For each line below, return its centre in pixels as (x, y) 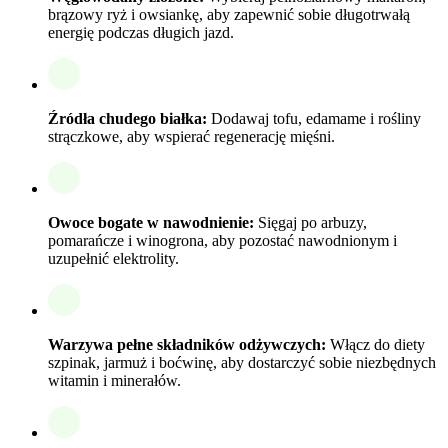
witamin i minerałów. (114, 381)
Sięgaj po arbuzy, (310, 223)
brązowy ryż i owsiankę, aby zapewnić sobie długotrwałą (229, 15)
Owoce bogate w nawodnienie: (151, 223)
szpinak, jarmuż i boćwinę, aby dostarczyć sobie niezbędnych (242, 363)
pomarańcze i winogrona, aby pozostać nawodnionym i (222, 241)
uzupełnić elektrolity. (113, 259)
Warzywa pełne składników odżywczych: (187, 345)
